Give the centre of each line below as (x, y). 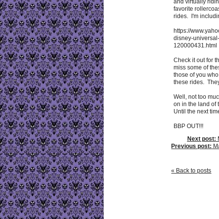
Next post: (201, 139)
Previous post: (192, 146)
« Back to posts (191, 170)
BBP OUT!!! (189, 126)
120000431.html (196, 45)
